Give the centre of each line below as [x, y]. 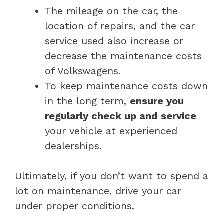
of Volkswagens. [83, 71]
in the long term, [87, 101]
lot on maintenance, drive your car [98, 191]
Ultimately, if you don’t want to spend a [112, 176]
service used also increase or [114, 41]
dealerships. [73, 146]
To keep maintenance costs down [126, 86]
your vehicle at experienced [111, 131]
